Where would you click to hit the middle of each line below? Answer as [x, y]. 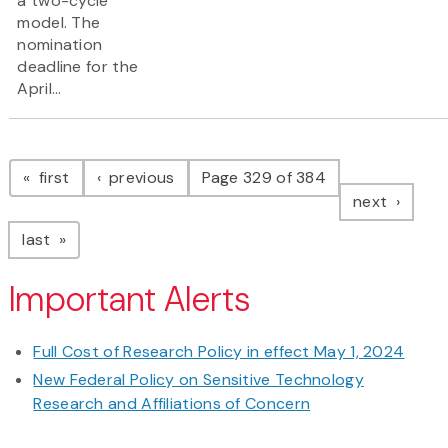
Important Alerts [129, 300]
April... [39, 89]
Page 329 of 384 [264, 178]
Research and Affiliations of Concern [172, 404]
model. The [59, 23]
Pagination [88, 157]
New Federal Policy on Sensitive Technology [198, 380]
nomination [60, 45]
